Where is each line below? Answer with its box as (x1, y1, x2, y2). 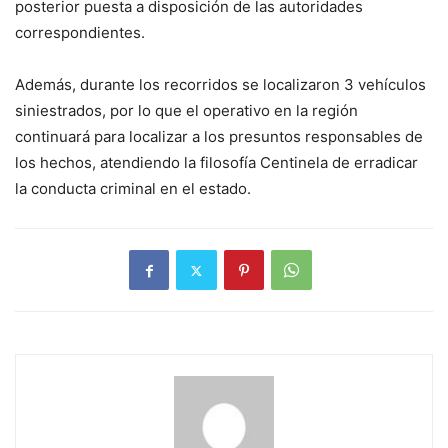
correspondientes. (15, 23, 145, 43)
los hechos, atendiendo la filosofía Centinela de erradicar (15, 153, 418, 173)
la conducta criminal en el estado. (15, 179, 251, 199)
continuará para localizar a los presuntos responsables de (15, 127, 423, 147)
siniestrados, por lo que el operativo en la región (15, 101, 358, 121)
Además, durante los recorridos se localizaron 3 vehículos (15, 75, 426, 95)
